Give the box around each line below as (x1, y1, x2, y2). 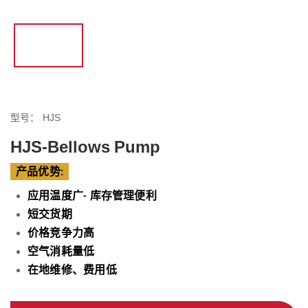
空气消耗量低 (27, 245, 95, 258)
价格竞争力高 (27, 227, 95, 239)
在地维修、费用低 (27, 264, 117, 276)
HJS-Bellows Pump (10, 137, 161, 157)
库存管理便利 (89, 190, 157, 202)
